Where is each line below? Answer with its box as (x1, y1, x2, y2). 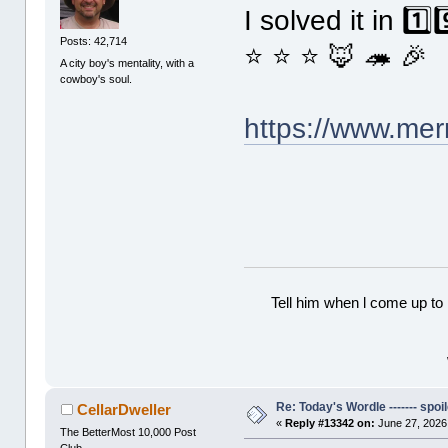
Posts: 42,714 (60, 35, 128, 48)
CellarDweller (76, 401, 171, 418)
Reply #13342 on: (285, 417, 376, 430)
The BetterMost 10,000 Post (60, 425, 197, 438)
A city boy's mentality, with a (60, 56, 195, 69)
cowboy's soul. (60, 72, 133, 85)
